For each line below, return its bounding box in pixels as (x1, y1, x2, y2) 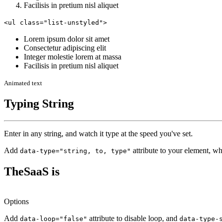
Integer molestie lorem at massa (24, 53, 121, 61)
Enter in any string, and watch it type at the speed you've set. (4, 129, 193, 138)
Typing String (4, 97, 74, 111)
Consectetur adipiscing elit (24, 44, 106, 53)
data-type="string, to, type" (20, 147, 131, 155)
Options (4, 197, 29, 206)
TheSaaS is (4, 165, 59, 178)
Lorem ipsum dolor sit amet (24, 35, 110, 44)
